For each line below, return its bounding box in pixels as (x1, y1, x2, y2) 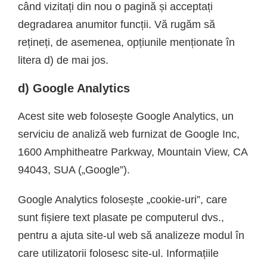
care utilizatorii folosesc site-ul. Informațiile (18, 247, 219, 259)
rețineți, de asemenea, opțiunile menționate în (18, 36, 235, 48)
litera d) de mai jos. (18, 54, 108, 66)
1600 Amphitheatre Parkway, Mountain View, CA (18, 145, 247, 158)
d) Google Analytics (18, 81, 130, 95)
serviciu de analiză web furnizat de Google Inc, (18, 128, 240, 140)
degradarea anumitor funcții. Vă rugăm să (18, 18, 215, 30)
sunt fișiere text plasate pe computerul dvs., (18, 211, 224, 223)
